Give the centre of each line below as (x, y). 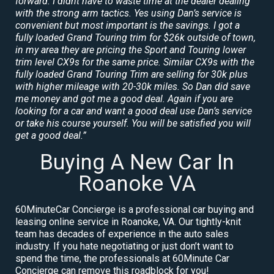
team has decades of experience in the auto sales (122, 234)
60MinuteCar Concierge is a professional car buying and (135, 209)
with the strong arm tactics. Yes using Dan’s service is (128, 13)
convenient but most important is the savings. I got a (128, 25)
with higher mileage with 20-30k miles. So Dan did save (133, 86)
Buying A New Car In (137, 162)
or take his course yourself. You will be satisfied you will (133, 123)
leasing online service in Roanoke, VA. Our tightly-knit (128, 221)
